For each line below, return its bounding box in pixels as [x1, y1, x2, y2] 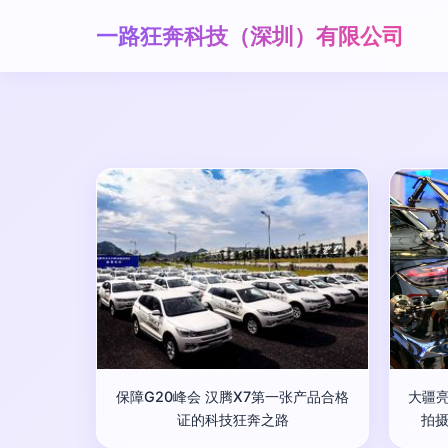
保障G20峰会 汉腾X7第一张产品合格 [116, 388, 349, 405]
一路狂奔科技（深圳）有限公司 [96, 22, 404, 49]
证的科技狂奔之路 [176, 411, 289, 428]
